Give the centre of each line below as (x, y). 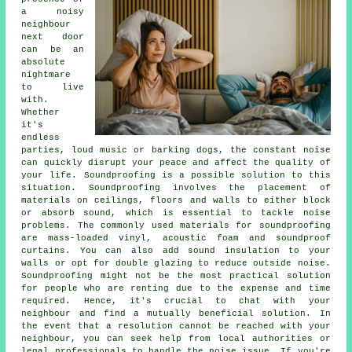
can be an (53, 49)
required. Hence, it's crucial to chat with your (176, 301)
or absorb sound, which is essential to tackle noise (176, 213)
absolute (44, 62)
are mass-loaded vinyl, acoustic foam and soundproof (176, 238)
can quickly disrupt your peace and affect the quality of (176, 162)
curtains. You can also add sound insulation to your (176, 250)
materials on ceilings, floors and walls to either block (176, 200)
